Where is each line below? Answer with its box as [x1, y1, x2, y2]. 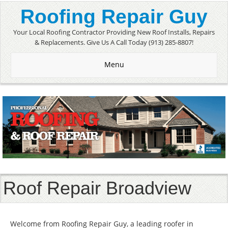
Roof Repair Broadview [3, 177, 191, 198]
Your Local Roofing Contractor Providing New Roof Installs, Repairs [13, 27, 215, 37]
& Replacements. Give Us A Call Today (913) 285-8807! [35, 38, 193, 47]
